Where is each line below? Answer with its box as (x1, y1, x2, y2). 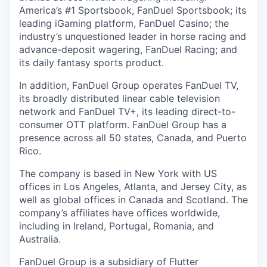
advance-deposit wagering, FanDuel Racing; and (19, 44, 237, 55)
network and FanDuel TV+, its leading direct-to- (19, 105, 235, 117)
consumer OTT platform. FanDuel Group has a (19, 119, 226, 131)
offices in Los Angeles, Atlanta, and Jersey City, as (19, 181, 247, 193)
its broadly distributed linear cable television (19, 92, 220, 104)
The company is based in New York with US (19, 167, 217, 179)
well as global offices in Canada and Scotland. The (19, 194, 248, 206)
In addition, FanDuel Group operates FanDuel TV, (19, 79, 238, 91)
